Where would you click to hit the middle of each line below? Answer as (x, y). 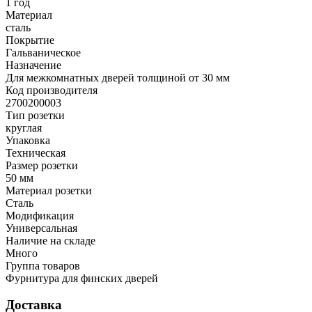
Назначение (33, 65)
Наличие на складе (50, 240)
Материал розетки (49, 190)
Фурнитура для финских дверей (82, 278)
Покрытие (30, 40)
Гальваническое (43, 52)
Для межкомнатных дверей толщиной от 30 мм (118, 77)
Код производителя (52, 90)
